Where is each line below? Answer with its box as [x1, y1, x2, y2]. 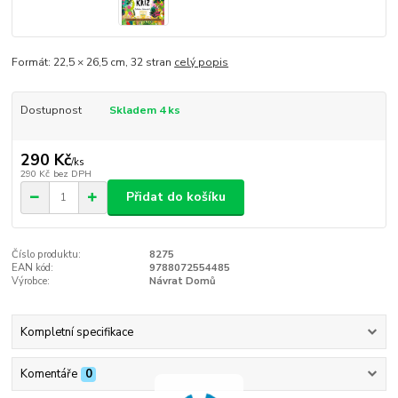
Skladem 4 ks [108, 102, 180, 117]
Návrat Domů [148, 274, 216, 288]
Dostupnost [20, 102, 82, 117]
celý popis [174, 54, 229, 69]
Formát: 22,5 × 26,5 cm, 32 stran [12, 54, 175, 69]
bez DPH [52, 167, 92, 181]
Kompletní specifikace [20, 324, 133, 341]
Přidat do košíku [126, 188, 226, 206]
